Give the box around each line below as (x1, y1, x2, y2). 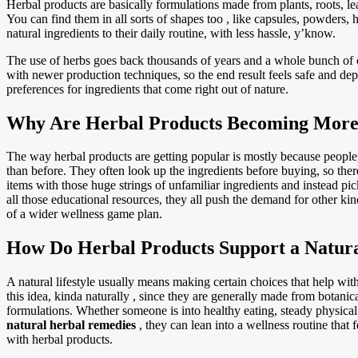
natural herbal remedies (6, 318, 136, 332)
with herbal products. (6, 332, 113, 347)
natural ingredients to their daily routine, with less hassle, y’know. (6, 26, 336, 40)
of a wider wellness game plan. (6, 207, 162, 221)
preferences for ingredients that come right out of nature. (6, 82, 288, 96)
